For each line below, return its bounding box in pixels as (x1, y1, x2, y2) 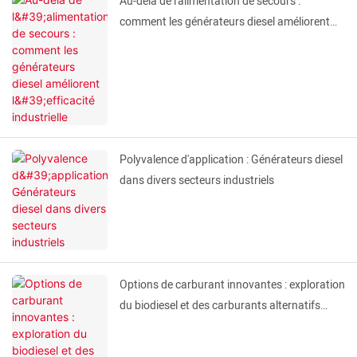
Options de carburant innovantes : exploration (120, 277, 345, 294)
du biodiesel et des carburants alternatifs (120, 297, 320, 315)
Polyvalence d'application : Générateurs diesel (120, 151, 343, 169)
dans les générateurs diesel (120, 318, 253, 335)
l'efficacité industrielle (120, 34, 225, 52)
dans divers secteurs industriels (120, 172, 274, 190)
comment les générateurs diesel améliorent (120, 14, 330, 31)
